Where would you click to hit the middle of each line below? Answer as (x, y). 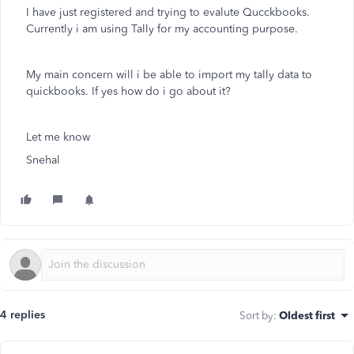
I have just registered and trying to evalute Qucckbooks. (168, 12)
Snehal (43, 160)
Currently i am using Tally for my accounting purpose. (164, 29)
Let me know (60, 137)
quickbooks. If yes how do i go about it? (128, 91)
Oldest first (307, 315)
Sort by (256, 315)
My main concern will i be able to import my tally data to (169, 75)
